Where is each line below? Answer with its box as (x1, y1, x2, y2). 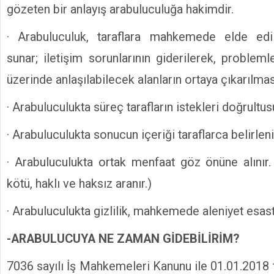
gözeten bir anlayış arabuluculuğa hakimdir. (7, 2, 234, 17)
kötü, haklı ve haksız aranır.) (7, 177, 152, 191)
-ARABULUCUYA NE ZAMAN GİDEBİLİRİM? (7, 232, 239, 246)
